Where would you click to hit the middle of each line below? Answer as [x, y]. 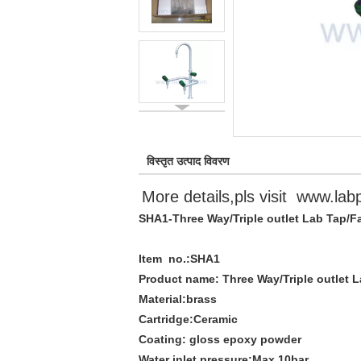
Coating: [164, 339]
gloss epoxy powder [245, 339]
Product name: [179, 279]
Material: [162, 299]
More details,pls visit [219, 197]
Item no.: [164, 259]
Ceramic [216, 319]
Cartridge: [166, 319]
